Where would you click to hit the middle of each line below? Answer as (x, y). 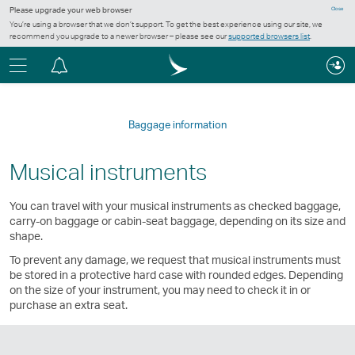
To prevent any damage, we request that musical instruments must (175, 259)
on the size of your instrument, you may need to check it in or (160, 289)
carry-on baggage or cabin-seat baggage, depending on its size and (177, 221)
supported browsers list (269, 36)
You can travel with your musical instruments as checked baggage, (175, 206)
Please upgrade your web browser (71, 10)
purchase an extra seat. (69, 304)
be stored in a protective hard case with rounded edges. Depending (176, 274)
